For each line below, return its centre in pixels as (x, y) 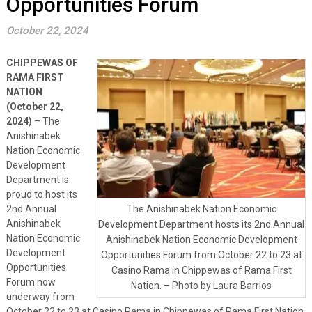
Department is (37, 179)
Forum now (31, 282)
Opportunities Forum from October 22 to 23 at (201, 255)
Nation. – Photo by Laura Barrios (202, 286)
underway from (40, 296)
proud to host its (41, 194)
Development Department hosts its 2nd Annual (202, 225)
